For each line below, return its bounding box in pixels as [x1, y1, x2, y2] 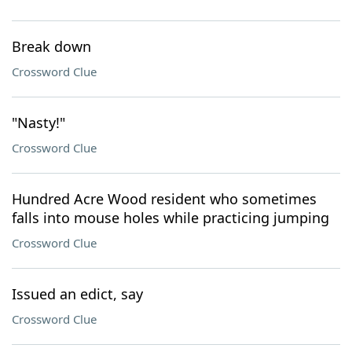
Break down [12, 37, 91, 56]
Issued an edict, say [12, 284, 143, 303]
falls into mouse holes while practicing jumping [12, 208, 329, 227]
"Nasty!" [12, 113, 65, 132]
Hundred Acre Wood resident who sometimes [12, 189, 317, 208]
